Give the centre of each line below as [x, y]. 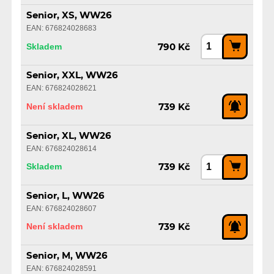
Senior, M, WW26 [67, 256]
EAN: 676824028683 [61, 28]
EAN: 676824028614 [61, 148]
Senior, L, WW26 [65, 196]
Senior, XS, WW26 [69, 16]
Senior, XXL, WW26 [72, 76]
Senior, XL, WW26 [68, 136]
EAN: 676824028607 [61, 208]
